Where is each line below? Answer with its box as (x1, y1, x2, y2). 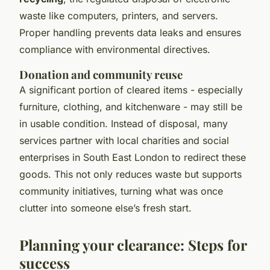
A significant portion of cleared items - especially (19, 84, 243, 96)
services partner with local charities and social (19, 134, 229, 147)
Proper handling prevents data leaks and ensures (19, 27, 241, 39)
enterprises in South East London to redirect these (19, 151, 246, 164)
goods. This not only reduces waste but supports (19, 168, 242, 181)
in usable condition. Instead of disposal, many (19, 118, 228, 130)
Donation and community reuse (19, 67, 183, 83)
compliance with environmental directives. (19, 43, 210, 56)
